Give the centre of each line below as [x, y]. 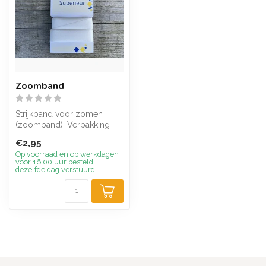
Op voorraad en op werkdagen [67, 154]
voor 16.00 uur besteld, [55, 162]
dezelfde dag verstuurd [55, 170]
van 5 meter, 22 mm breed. [67, 135]
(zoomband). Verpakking [63, 125]
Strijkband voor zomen [59, 114]
